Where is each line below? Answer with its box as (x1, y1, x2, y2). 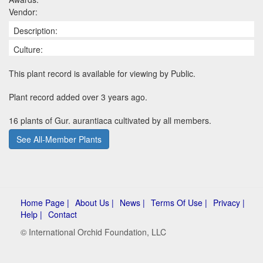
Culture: (14, 43, 43, 55)
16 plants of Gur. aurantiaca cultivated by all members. (9, 114, 211, 126)
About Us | (75, 196, 114, 208)
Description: (14, 24, 58, 36)
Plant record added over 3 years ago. (9, 90, 147, 103)
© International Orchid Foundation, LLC (21, 225, 166, 238)
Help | (21, 208, 42, 220)
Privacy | (213, 196, 245, 208)
